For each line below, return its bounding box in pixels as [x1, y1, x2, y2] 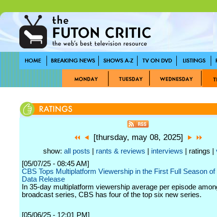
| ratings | [183, 147, 216, 155]
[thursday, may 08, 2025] [88, 133, 188, 142]
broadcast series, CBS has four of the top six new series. [22, 191, 201, 199]
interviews [151, 147, 183, 155]
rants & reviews [96, 147, 145, 155]
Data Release [22, 175, 65, 183]
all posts [64, 147, 90, 155]
